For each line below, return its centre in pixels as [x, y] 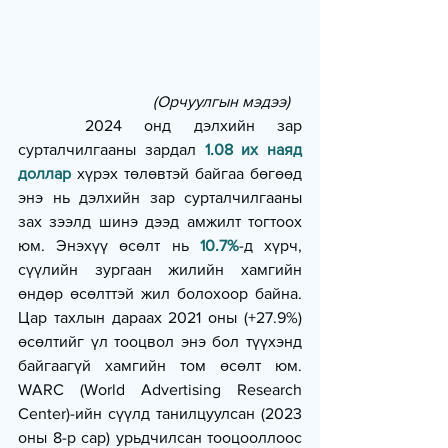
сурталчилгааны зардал [111, 150]
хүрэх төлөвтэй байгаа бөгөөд [186, 174]
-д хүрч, [270, 246]
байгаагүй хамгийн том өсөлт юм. [160, 366]
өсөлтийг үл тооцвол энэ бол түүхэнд [160, 342]
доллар [44, 174]
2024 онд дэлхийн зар [51, 126]
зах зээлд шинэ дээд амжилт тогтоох [160, 222]
